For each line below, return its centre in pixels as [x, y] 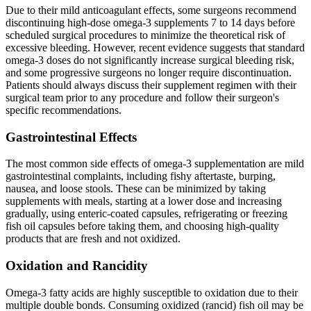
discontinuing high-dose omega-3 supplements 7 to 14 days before [150, 22]
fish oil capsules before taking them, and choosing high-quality [142, 226]
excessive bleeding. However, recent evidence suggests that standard [155, 47]
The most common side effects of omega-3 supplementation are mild [155, 164]
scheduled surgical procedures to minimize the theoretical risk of [145, 35]
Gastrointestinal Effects [71, 137]
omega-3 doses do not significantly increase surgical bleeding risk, [150, 60]
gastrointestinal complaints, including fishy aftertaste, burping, [141, 176]
